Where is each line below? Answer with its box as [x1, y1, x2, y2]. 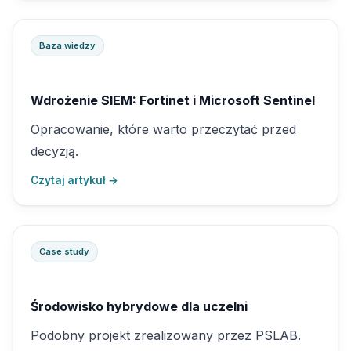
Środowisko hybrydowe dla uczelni [31, 299, 248, 314]
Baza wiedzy [39, 40, 96, 51]
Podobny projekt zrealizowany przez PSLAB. [31, 327, 301, 343]
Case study [39, 246, 89, 257]
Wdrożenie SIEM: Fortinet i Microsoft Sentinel [31, 92, 315, 108]
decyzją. [31, 143, 78, 159]
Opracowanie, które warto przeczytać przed [31, 121, 296, 137]
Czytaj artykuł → [31, 174, 118, 186]
